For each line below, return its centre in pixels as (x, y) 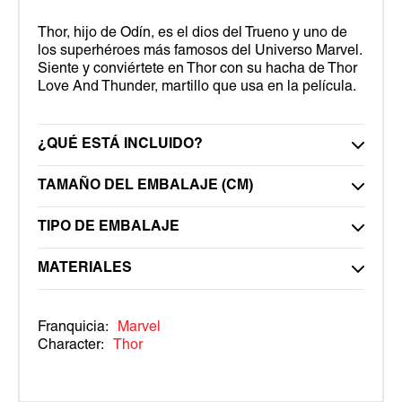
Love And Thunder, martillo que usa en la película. (197, 87)
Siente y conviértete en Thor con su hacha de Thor (197, 69)
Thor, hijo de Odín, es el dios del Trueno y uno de (192, 33)
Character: (71, 345)
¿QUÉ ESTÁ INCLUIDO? (120, 144)
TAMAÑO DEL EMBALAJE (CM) (145, 185)
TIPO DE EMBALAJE (109, 227)
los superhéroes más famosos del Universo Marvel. (200, 51)
